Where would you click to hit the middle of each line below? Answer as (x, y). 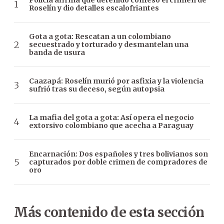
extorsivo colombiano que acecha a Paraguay (111, 126)
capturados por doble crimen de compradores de (118, 162)
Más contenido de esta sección (109, 212)
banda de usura (57, 53)
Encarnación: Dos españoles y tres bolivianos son (118, 154)
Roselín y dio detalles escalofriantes (94, 8)
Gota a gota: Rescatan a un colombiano (100, 37)
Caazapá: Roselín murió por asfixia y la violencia (116, 81)
